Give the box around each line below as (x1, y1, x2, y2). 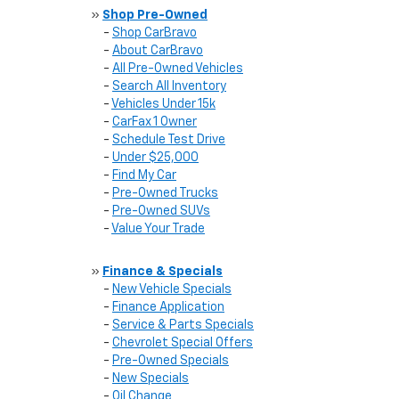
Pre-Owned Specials (112, 354, 229, 367)
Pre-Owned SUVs (112, 205, 210, 217)
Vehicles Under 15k (111, 98, 216, 110)
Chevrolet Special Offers (112, 337, 253, 349)
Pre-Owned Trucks (112, 187, 218, 199)
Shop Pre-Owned (102, 9, 208, 21)
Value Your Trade (111, 223, 205, 235)
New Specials (112, 372, 189, 385)
